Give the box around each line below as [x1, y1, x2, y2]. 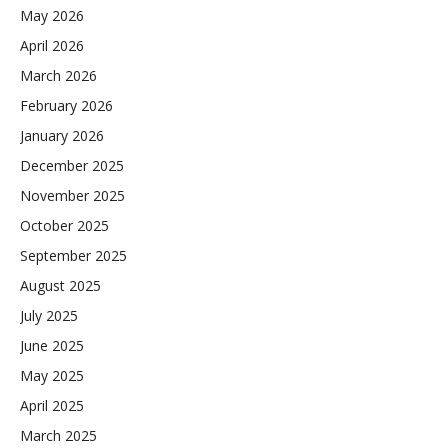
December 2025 [20, 155, 124, 175]
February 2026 [20, 95, 113, 115]
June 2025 [20, 335, 84, 355]
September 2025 [20, 245, 127, 265]
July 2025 [20, 305, 78, 325]
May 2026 [20, 5, 84, 25]
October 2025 [20, 215, 109, 235]
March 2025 [20, 425, 97, 445]
